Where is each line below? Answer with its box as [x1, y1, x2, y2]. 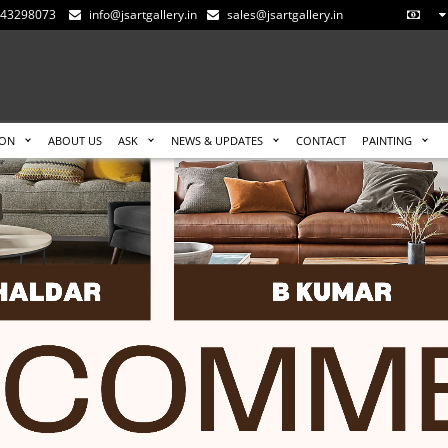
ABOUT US [48, 133, 103, 149]
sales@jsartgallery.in [227, 6, 344, 23]
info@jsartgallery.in [89, 6, 198, 23]
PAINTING [362, 133, 413, 149]
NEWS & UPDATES [171, 133, 264, 149]
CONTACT [296, 133, 347, 149]
